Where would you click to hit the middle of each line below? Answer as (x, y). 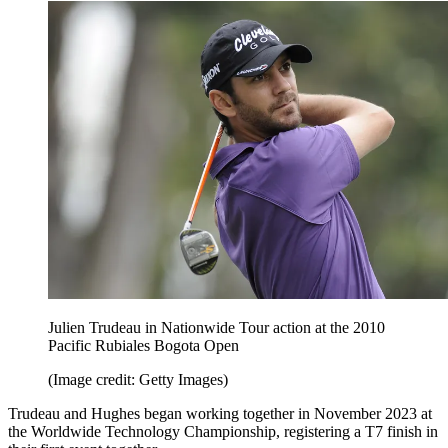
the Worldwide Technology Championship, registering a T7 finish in (223, 431)
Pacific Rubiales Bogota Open (143, 345)
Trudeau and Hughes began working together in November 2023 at (220, 413)
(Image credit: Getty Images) (138, 379)
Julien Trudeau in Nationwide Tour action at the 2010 (216, 327)
